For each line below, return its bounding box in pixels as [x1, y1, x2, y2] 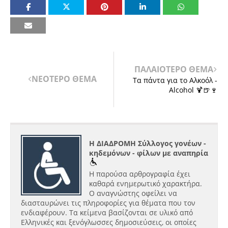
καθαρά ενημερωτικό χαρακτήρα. [89, 179, 202, 188]
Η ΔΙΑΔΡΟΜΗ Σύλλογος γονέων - [89, 138, 206, 148]
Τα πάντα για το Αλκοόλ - [133, 75, 217, 85]
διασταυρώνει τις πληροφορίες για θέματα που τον [21, 198, 195, 208]
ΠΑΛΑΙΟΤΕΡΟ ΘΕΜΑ [134, 63, 213, 75]
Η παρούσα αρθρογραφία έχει [89, 169, 190, 179]
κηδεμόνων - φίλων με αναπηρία [89, 148, 208, 158]
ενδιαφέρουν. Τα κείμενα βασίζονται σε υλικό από [21, 208, 193, 217]
